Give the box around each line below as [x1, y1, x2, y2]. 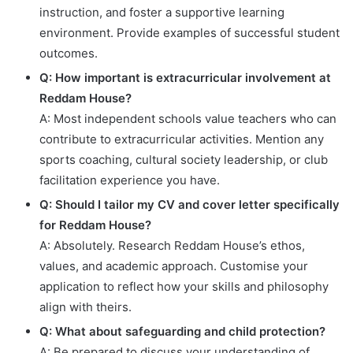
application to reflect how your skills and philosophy [39, 278, 329, 294]
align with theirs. [39, 299, 132, 314]
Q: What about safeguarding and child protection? [39, 323, 325, 339]
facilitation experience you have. [39, 172, 220, 188]
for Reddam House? [39, 217, 151, 232]
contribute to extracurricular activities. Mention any [39, 131, 324, 147]
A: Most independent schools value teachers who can [39, 110, 336, 126]
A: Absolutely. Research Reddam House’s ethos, [39, 237, 305, 253]
